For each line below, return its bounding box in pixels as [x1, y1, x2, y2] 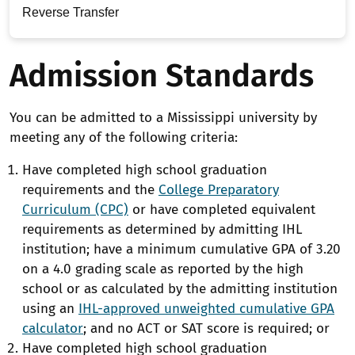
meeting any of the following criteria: [10, 128, 238, 146]
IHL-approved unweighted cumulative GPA [78, 300, 334, 317]
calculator [22, 319, 83, 337]
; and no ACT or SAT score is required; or [83, 319, 330, 337]
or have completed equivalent [128, 200, 315, 218]
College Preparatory [158, 181, 279, 198]
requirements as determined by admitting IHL [22, 220, 303, 238]
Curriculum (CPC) [22, 200, 128, 218]
